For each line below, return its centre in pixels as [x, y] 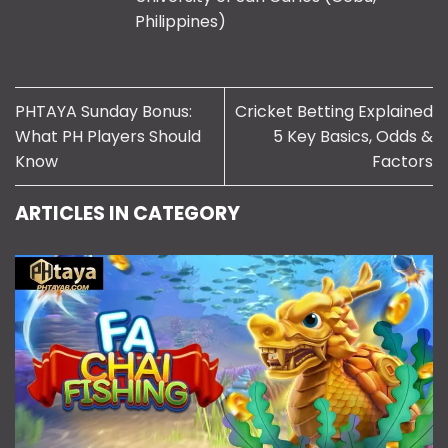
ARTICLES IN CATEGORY [127, 214]
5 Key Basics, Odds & [353, 137]
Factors [402, 162]
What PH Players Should [108, 137]
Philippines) [180, 22]
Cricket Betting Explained [334, 112]
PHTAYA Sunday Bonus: [103, 112]
